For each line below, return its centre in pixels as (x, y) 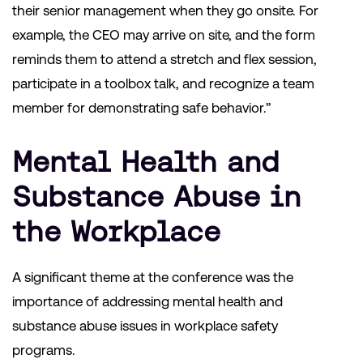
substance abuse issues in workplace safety (145, 326)
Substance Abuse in (156, 197)
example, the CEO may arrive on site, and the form (164, 35)
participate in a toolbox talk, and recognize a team (163, 84)
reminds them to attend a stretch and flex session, (164, 60)
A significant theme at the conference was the (153, 278)
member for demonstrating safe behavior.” (141, 108)
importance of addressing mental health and (147, 302)
